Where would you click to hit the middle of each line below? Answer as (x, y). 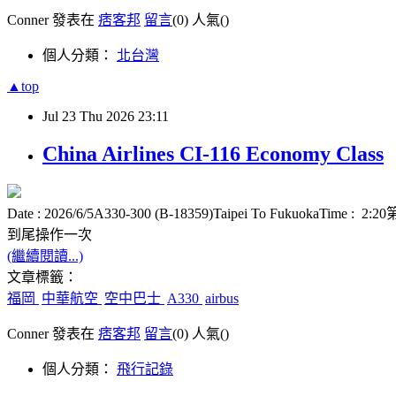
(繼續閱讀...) (45, 255)
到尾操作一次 (49, 234)
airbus (222, 298)
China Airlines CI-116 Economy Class (213, 153)
